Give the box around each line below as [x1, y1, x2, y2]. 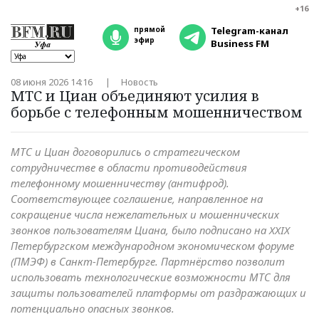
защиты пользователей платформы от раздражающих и [11, 286, 306, 300]
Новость [121, 75, 158, 88]
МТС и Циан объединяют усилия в [11, 86, 259, 105]
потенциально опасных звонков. [11, 301, 174, 315]
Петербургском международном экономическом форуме [11, 239, 294, 253]
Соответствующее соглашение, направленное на [11, 192, 263, 206]
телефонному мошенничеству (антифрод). [11, 176, 229, 190]
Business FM [211, 37, 270, 50]
